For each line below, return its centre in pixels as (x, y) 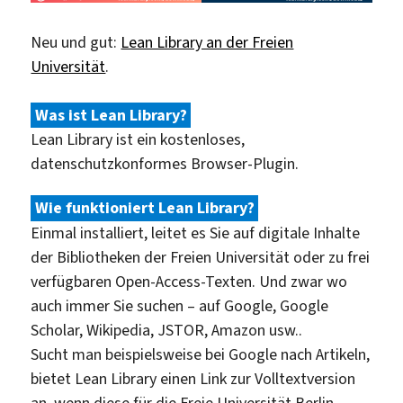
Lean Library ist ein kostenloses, (138, 140)
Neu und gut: (76, 43)
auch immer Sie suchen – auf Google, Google (180, 305)
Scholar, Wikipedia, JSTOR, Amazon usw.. (167, 330)
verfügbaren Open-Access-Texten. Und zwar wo (189, 281)
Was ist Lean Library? (111, 116)
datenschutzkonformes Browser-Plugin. (165, 164)
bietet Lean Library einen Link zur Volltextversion (193, 378)
